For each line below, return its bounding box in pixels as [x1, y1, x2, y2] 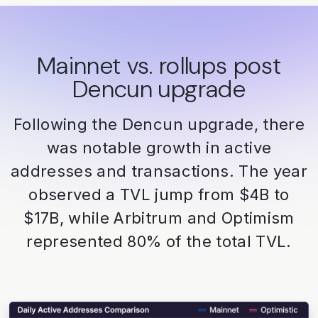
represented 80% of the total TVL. [26, 231, 292, 251]
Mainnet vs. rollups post [36, 50, 282, 81]
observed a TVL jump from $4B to [28, 185, 290, 204]
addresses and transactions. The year [10, 161, 308, 180]
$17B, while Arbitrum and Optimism [23, 208, 295, 227]
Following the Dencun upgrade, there [13, 114, 305, 133]
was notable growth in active [46, 138, 272, 157]
